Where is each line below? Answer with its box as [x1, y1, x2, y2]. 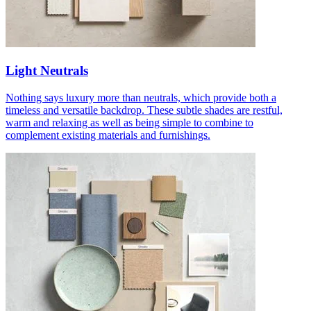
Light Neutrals [6, 62, 88, 78]
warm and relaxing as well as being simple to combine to [6, 116, 253, 128]
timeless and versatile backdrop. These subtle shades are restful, [6, 103, 283, 116]
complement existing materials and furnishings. [6, 128, 210, 141]
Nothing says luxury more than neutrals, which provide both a [6, 91, 276, 103]
